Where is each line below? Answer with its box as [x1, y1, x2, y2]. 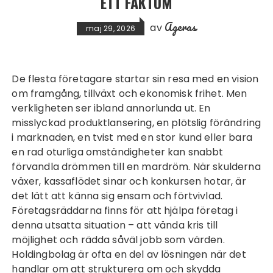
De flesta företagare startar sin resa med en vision [12, 72, 19, 86]
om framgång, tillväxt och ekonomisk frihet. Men [12, 87, 247, 101]
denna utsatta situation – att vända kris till [12, 218, 218, 232]
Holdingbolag [12, 247, 76, 261]
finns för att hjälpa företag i [101, 204, 238, 218]
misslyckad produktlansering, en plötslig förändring [12, 116, 261, 130]
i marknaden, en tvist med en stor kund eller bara [12, 130, 252, 144]
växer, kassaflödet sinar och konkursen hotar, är [12, 174, 246, 188]
